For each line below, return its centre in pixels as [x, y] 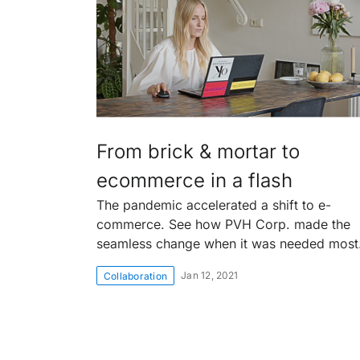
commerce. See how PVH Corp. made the [223, 224]
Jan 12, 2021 [210, 275]
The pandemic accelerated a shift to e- [214, 205]
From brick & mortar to [198, 151]
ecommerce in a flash [194, 180]
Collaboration [136, 276]
